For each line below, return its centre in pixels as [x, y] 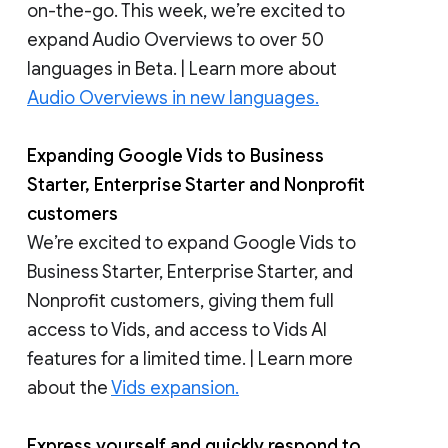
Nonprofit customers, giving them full [180, 300]
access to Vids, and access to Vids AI [177, 329]
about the [69, 387]
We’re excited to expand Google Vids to [191, 242]
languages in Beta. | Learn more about [182, 68]
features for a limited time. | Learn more [190, 358]
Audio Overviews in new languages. [173, 97]
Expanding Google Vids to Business [175, 155]
